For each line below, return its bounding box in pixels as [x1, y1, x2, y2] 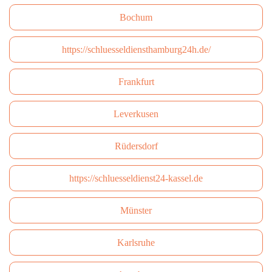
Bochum [120, 12, 152, 22]
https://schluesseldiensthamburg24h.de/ [61, 44, 211, 55]
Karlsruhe [117, 237, 155, 248]
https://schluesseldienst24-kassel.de [69, 173, 203, 183]
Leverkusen [114, 109, 158, 119]
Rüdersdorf [114, 141, 158, 151]
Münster [120, 205, 152, 216]
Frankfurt [118, 76, 154, 87]
